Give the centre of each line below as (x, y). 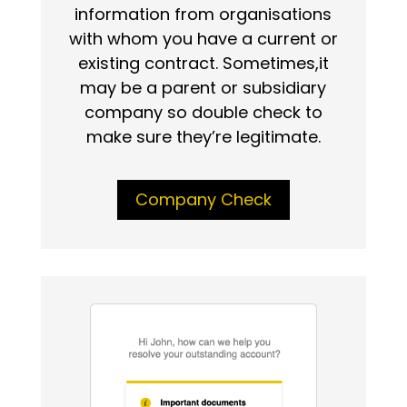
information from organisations (203, 15)
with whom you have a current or (203, 39)
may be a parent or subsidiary (203, 88)
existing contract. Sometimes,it (203, 64)
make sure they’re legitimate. (203, 137)
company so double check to (203, 113)
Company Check (203, 200)
